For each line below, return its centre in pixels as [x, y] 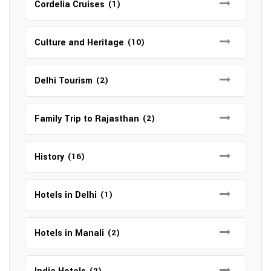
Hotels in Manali [69, 233]
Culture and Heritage [79, 43]
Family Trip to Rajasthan [87, 119]
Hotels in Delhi [66, 195]
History [49, 157]
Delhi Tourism [64, 81]
